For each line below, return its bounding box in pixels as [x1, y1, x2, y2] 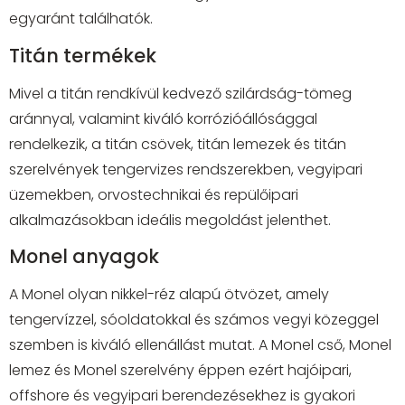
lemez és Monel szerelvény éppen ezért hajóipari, [9, 360, 352, 381]
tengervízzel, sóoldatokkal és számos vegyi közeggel [9, 309, 379, 331]
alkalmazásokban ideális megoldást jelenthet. [9, 209, 331, 231]
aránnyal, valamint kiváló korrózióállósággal [9, 108, 317, 129]
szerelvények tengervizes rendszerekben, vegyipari [9, 158, 363, 180]
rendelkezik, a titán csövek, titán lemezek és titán [9, 133, 346, 155]
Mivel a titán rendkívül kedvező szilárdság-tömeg [9, 82, 352, 104]
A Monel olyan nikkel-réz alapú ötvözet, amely [9, 284, 329, 306]
